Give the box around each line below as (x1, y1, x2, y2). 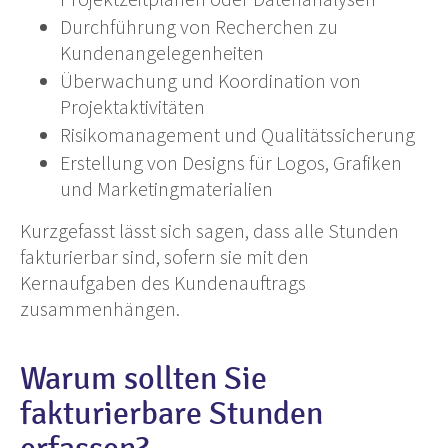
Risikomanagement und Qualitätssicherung (60, 122, 415, 148)
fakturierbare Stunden (20, 395, 323, 434)
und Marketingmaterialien (60, 176, 273, 202)
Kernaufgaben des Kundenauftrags (20, 270, 306, 296)
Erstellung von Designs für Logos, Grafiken (60, 150, 402, 176)
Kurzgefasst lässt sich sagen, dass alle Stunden (20, 218, 399, 244)
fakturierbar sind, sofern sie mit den (20, 244, 309, 270)
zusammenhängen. (20, 296, 180, 322)
